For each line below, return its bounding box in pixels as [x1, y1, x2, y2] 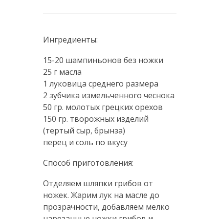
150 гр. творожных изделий [43, 113, 149, 125]
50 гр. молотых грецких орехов [43, 102, 163, 113]
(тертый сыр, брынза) [43, 125, 125, 136]
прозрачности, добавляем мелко [43, 201, 170, 213]
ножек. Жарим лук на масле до [43, 190, 159, 201]
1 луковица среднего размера [43, 78, 158, 89]
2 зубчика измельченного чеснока [43, 90, 175, 101]
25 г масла [43, 66, 82, 78]
